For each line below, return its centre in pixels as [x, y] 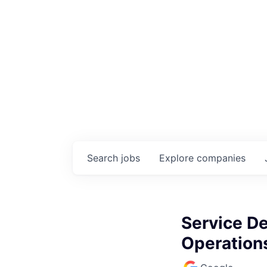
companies [221, 158]
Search [104, 158]
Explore [178, 158]
